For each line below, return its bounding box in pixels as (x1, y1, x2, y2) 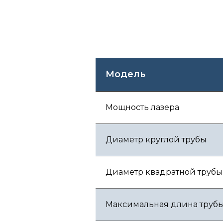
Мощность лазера (106, 103, 179, 112)
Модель (106, 69, 145, 80)
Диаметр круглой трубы (106, 135, 207, 144)
